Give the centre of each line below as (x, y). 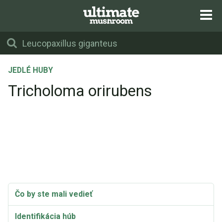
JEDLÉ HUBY (30, 70)
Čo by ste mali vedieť (54, 194)
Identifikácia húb (45, 216)
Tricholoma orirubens (80, 91)
